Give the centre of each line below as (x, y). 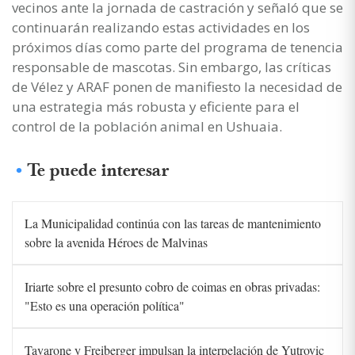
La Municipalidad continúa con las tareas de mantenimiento (173, 223)
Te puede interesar (98, 170)
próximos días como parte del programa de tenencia (177, 47)
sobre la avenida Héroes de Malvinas (116, 242)
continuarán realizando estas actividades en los (161, 27)
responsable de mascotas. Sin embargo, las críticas (172, 67)
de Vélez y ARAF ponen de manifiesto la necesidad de (177, 86)
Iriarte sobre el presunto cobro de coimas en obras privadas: (172, 286)
